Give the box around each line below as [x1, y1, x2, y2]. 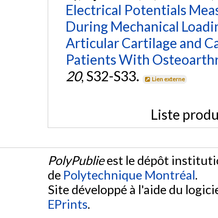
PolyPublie [48, 152, 104, 167]
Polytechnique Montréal [63, 167, 195, 182]
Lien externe [152, 75, 185, 83]
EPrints [48, 196, 88, 211]
